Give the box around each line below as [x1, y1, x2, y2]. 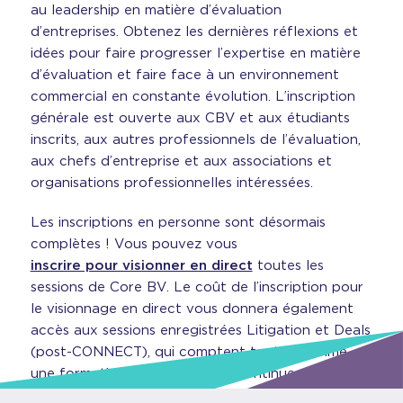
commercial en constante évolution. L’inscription [30, 88, 355, 104]
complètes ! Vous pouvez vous [30, 236, 237, 252]
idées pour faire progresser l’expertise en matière [30, 45, 361, 61]
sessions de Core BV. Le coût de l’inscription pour [30, 279, 363, 295]
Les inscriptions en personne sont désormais [30, 214, 326, 230]
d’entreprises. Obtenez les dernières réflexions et [30, 23, 358, 40]
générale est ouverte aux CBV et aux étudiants [30, 110, 350, 126]
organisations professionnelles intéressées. [30, 175, 313, 191]
